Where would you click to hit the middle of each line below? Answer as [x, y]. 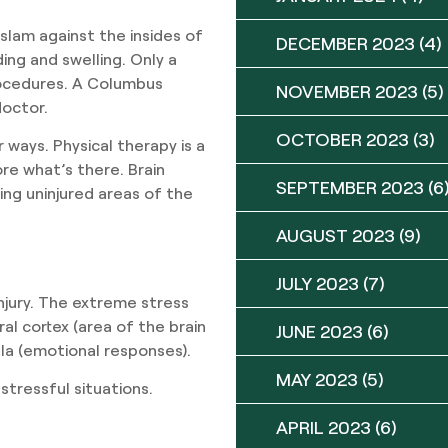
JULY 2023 [317, 283]
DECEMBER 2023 [345, 43]
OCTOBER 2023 [342, 139]
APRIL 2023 [323, 427]
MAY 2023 [317, 379]
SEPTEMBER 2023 [350, 187]
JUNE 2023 [319, 331]
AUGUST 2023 [335, 235]
